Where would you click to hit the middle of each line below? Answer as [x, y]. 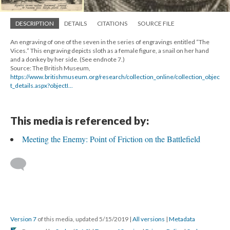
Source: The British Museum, [50, 68]
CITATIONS [112, 23]
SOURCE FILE [156, 23]
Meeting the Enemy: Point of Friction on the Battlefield [111, 139]
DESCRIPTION [35, 23]
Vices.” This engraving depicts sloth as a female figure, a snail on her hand [110, 50]
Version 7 [23, 219]
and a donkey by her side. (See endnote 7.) [68, 59]
